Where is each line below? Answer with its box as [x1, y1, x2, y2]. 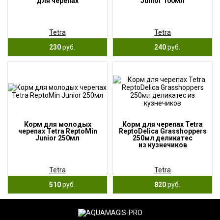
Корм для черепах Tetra [122, 120, 203, 128]
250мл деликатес [133, 134, 192, 142]
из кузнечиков [138, 141, 187, 149]
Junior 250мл [35, 134, 80, 142]
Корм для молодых [24, 120, 91, 128]
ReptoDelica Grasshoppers [118, 127, 207, 135]
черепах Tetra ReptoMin [18, 127, 97, 135]
